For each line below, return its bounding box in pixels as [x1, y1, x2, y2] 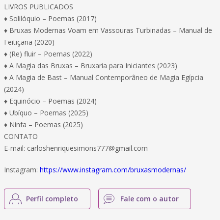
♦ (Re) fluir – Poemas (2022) [4, 49, 92, 58]
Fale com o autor [120, 194, 179, 203]
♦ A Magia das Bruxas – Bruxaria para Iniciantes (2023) [4, 61, 177, 70]
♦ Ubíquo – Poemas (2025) [4, 108, 88, 117]
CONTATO [4, 132, 38, 141]
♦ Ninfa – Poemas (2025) [4, 120, 83, 129]
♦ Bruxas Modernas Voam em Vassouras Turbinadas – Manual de [4, 26, 212, 35]
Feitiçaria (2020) [4, 37, 55, 47]
